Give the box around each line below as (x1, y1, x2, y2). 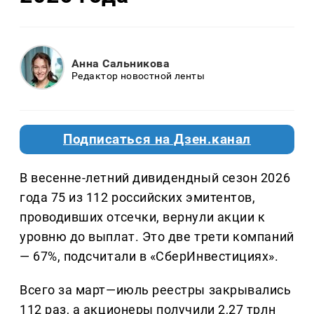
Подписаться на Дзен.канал (63, 132, 251, 148)
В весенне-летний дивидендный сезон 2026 (20, 170, 291, 186)
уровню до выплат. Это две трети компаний (20, 229, 294, 245)
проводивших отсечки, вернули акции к (20, 210, 266, 225)
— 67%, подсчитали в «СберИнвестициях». (20, 249, 279, 264)
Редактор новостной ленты (71, 69, 205, 81)
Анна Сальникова (71, 56, 170, 70)
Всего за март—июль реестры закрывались (20, 282, 292, 298)
